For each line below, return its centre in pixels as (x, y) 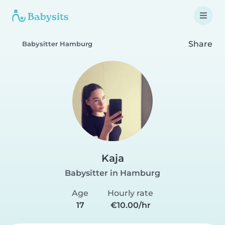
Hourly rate (130, 193)
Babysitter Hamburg (57, 44)
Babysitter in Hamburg (113, 173)
